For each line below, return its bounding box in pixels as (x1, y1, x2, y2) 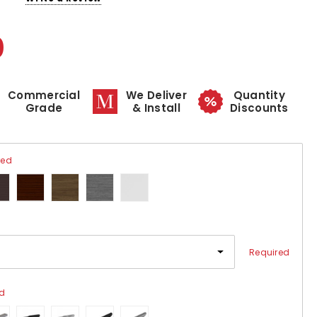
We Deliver (126, 87, 187, 103)
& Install (132, 100, 180, 115)
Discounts (230, 100, 289, 115)
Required (249, 246, 290, 258)
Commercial (8, 87, 80, 103)
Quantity (233, 87, 286, 103)
